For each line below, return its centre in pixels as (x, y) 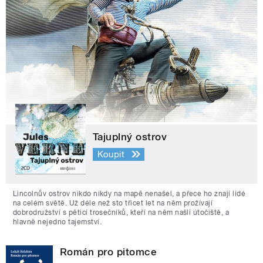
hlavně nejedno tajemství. (57, 222)
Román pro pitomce (109, 252)
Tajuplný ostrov (130, 137)
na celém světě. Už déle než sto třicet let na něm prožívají (113, 203)
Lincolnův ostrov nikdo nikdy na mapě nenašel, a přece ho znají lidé (129, 194)
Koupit (111, 154)
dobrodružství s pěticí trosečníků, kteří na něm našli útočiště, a (121, 213)
